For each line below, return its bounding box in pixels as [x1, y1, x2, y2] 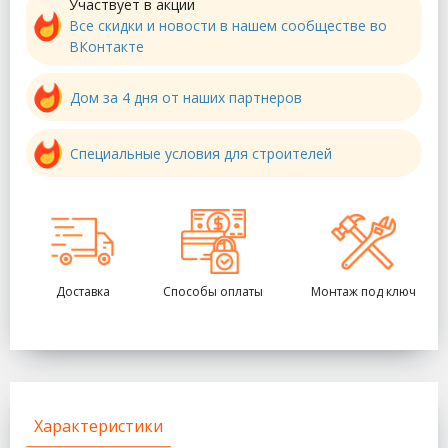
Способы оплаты [163, 283, 263, 301]
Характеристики [34, 415, 163, 438]
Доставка [55, 283, 110, 301]
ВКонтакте [69, 37, 144, 57]
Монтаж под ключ [311, 283, 416, 301]
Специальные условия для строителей [69, 143, 332, 163]
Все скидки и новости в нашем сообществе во [69, 16, 387, 36]
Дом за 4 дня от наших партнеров [69, 87, 302, 107]
